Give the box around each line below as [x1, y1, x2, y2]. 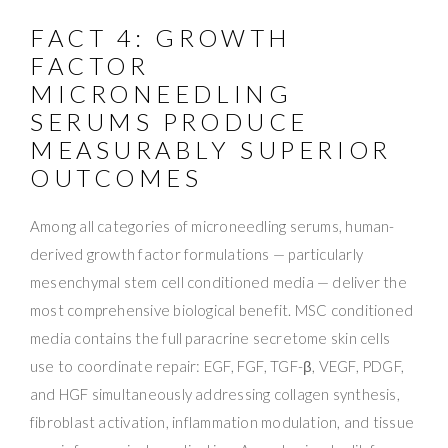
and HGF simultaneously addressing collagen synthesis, [30, 384, 400, 403]
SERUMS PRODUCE [30, 106, 309, 136]
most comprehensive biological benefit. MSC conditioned [30, 300, 414, 319]
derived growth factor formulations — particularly [30, 244, 364, 263]
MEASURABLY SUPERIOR [30, 134, 392, 164]
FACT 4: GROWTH [30, 22, 292, 52]
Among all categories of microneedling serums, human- [30, 216, 395, 235]
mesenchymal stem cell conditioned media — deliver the [30, 272, 407, 291]
